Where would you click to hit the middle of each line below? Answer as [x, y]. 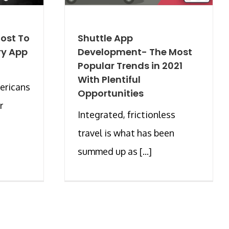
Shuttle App [105, 38]
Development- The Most [135, 52]
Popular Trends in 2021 [130, 65]
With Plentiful [109, 79]
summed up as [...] [115, 151]
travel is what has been [126, 133]
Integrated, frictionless [127, 114]
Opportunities [111, 93]
